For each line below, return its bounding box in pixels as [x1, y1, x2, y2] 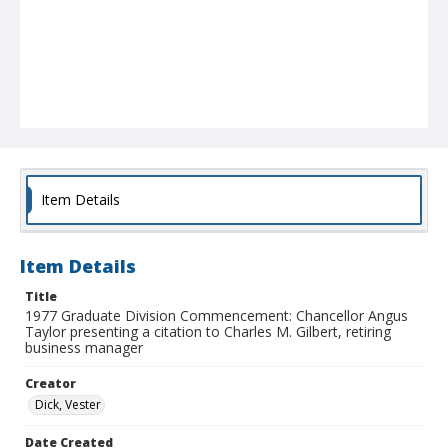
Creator [25, 375, 76, 393]
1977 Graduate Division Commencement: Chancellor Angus [25, 306, 408, 326]
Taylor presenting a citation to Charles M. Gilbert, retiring [25, 322, 391, 342]
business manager [25, 338, 143, 358]
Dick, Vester [35, 396, 101, 414]
